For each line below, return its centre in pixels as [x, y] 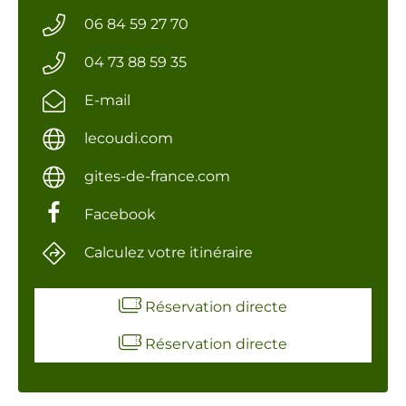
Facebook [120, 214]
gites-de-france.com [157, 176]
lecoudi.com [128, 138]
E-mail [107, 100]
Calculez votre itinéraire [168, 252]
